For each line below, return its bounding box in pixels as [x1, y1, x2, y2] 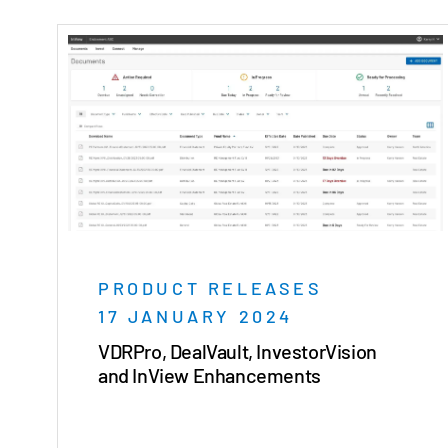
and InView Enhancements [98, 363, 321, 388]
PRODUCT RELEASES [98, 277, 323, 300]
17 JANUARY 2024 [98, 305, 293, 328]
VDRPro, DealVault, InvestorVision [98, 339, 377, 364]
